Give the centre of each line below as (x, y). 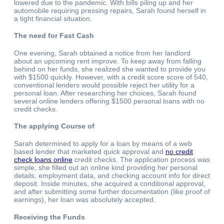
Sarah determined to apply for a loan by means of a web (103, 143)
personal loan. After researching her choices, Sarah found (105, 93)
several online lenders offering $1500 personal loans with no (109, 101)
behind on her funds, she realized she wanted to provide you (110, 69)
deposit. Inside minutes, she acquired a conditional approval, (110, 183)
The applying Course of (54, 126)
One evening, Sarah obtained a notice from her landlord (102, 53)
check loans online (43, 159)
